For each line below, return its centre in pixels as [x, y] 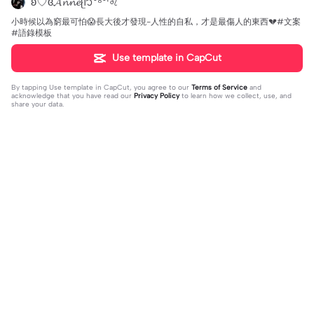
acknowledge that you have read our [73, 96]
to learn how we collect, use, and [235, 96]
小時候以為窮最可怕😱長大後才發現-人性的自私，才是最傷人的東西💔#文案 [156, 22]
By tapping [30, 87]
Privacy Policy [157, 96]
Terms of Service [219, 87]
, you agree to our [161, 87]
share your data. [37, 104]
